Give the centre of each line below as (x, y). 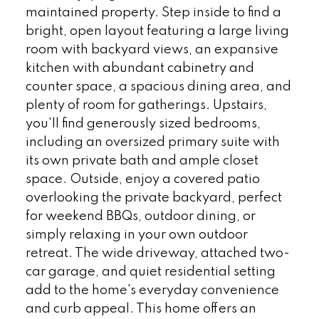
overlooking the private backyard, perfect (153, 198)
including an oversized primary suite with (152, 143)
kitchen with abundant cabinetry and (140, 69)
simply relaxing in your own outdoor (136, 235)
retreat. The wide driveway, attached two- (157, 254)
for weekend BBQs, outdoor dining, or (140, 217)
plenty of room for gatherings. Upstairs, (146, 106)
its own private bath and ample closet (142, 161)
